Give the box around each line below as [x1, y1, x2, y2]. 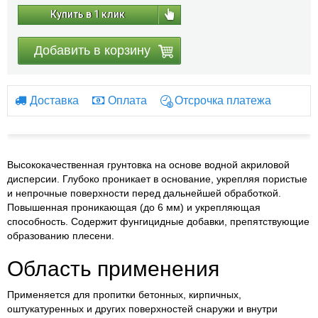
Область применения [7, 257, 219, 281]
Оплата [108, 94, 147, 107]
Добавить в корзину [34, 43, 150, 58]
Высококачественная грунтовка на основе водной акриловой [7, 159, 290, 171]
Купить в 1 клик [50, 9, 125, 21]
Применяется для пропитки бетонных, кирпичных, [7, 289, 241, 301]
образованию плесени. [7, 230, 114, 242]
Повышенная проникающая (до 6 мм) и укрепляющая [7, 202, 261, 214]
